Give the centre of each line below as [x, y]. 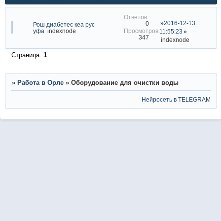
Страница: [27, 55]
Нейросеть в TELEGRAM [176, 99]
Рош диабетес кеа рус [64, 25]
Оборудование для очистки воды [125, 83]
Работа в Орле [40, 83]
